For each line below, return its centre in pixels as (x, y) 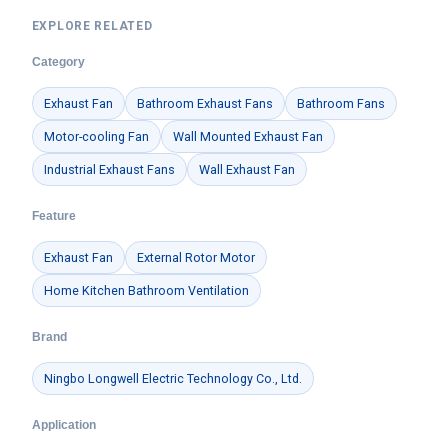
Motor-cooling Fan (96, 137)
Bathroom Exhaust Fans (204, 104)
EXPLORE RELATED (92, 26)
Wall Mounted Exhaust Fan (247, 137)
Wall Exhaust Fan (246, 170)
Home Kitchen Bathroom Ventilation (146, 291)
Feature (53, 216)
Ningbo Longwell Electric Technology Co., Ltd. (172, 379)
